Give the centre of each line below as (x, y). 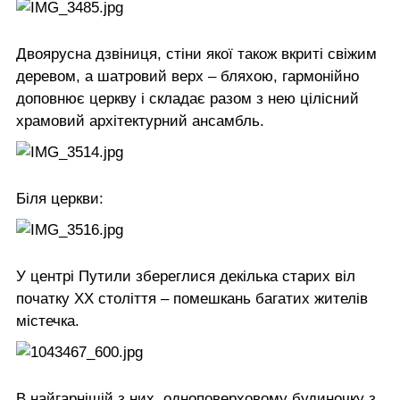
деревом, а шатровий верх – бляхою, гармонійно (187, 76)
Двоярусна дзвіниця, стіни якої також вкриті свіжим (196, 54)
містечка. (48, 321)
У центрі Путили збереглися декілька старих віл (186, 276)
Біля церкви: (60, 198)
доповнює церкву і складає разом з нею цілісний (187, 98)
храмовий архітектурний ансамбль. (140, 121)
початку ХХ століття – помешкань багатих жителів (192, 298)
